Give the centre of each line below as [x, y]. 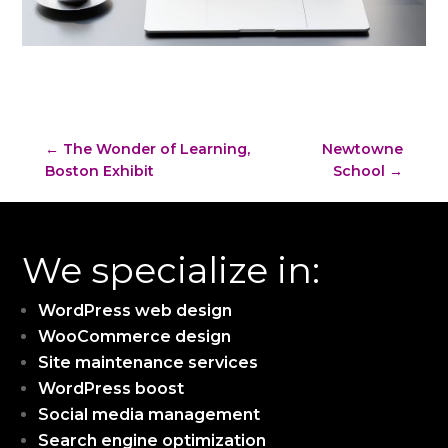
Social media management [149, 414]
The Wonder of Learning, [156, 148]
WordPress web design [135, 310]
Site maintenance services [148, 362]
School [359, 170]
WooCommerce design [135, 336]
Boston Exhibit [99, 170]
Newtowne [363, 148]
